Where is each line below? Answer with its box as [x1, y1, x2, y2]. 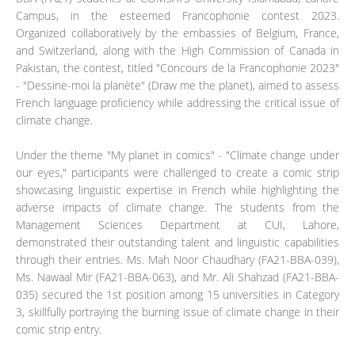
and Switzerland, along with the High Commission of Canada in [16, 43, 339, 58]
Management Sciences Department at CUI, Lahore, [16, 217, 339, 232]
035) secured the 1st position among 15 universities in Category [16, 287, 339, 302]
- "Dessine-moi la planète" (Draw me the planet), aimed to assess [16, 78, 339, 93]
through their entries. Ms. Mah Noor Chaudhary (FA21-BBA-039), [16, 252, 339, 267]
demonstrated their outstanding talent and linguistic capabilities [16, 235, 339, 250]
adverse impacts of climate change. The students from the [16, 200, 339, 215]
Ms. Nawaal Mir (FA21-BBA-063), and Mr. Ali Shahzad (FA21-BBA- [16, 269, 339, 284]
